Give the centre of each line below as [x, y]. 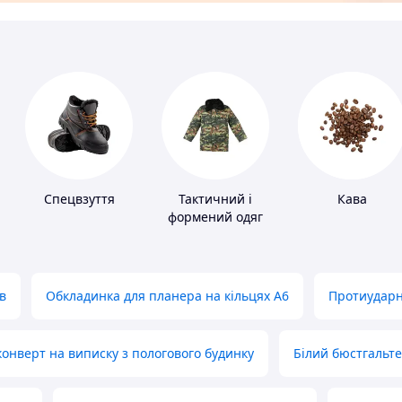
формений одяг [215, 217]
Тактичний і [215, 199]
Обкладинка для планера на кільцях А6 [167, 296]
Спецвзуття [79, 199]
